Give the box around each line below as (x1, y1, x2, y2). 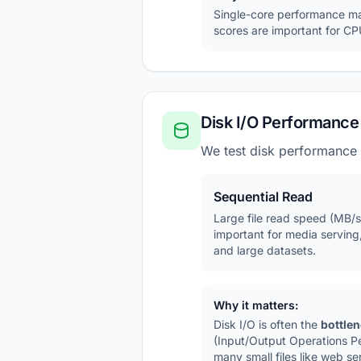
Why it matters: (214, 298, 298, 312)
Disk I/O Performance (201, 113, 359, 132)
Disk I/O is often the (214, 317, 321, 331)
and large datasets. (214, 243, 316, 257)
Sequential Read (214, 189, 313, 205)
